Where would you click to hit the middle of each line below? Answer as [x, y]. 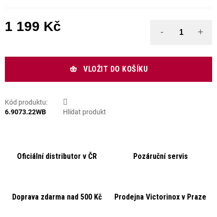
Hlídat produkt [85, 112]
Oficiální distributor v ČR [57, 156]
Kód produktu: [26, 102]
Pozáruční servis [160, 156]
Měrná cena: [23, 36]
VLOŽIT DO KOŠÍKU [116, 69]
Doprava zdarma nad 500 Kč [57, 197]
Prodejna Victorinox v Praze [160, 197]
